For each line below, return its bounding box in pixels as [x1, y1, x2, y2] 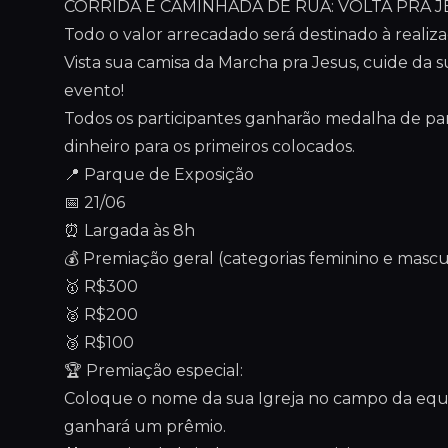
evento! [64, 81, 124, 100]
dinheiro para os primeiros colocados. [64, 137, 355, 156]
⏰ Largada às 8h [64, 221, 195, 240]
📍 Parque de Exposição [64, 165, 254, 184]
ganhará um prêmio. [64, 417, 226, 436]
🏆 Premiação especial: [64, 361, 243, 380]
